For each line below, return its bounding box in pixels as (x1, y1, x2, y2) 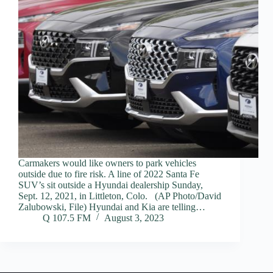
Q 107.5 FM (43, 213, 91, 224)
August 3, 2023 (104, 213, 164, 224)
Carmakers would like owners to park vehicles (18, 158, 196, 169)
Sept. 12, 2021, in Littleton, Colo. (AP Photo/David (18, 191, 221, 202)
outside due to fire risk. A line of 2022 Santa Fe (18, 169, 199, 180)
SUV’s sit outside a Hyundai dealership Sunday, (18, 180, 203, 191)
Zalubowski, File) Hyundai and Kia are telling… (18, 202, 205, 213)
